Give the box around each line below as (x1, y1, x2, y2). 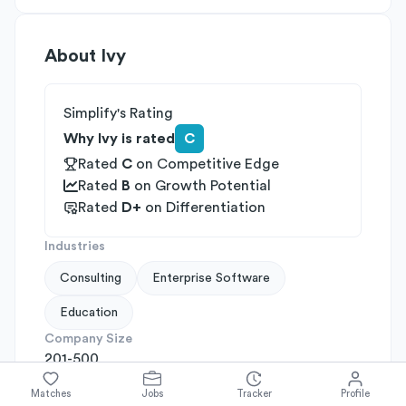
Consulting (60, 272, 121, 285)
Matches (31, 388, 71, 399)
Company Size (44, 333, 132, 345)
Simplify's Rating (63, 106, 173, 121)
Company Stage (44, 372, 142, 385)
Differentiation (166, 200, 266, 215)
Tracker (236, 388, 272, 399)
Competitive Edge (157, 157, 279, 171)
